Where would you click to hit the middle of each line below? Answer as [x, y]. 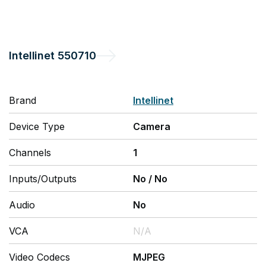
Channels [30, 153]
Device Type [37, 126]
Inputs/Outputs [43, 179]
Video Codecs [39, 257]
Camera [152, 126]
